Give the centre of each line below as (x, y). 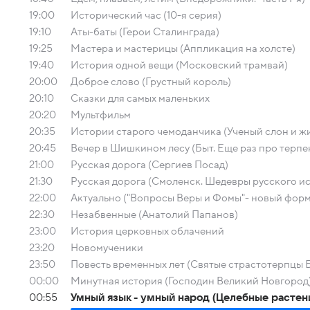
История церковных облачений (147, 231)
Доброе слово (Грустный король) (151, 82)
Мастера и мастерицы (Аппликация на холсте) (183, 48)
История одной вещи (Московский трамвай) (179, 65)
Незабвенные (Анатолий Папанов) (154, 215)
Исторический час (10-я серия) (146, 15)
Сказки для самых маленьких (140, 98)
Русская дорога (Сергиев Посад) (149, 165)
